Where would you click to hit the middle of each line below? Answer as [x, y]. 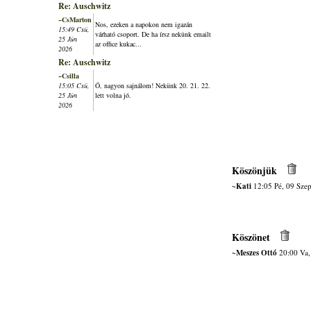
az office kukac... [118, 44]
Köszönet [251, 237]
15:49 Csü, [74, 29]
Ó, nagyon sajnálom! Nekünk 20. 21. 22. [153, 85]
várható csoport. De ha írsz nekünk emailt [153, 34]
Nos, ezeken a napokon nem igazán [144, 24]
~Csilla [69, 76]
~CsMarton [75, 19]
